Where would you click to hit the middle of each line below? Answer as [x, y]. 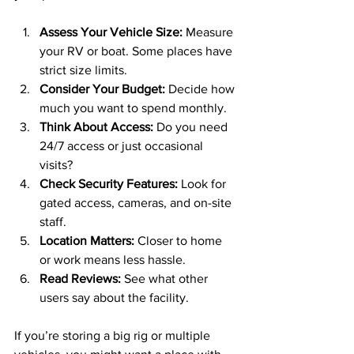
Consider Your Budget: [102, 88]
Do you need [192, 126]
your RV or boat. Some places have [137, 51]
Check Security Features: [109, 183]
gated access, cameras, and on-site [137, 202]
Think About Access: [96, 126]
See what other [166, 278]
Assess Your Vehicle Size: [111, 32]
